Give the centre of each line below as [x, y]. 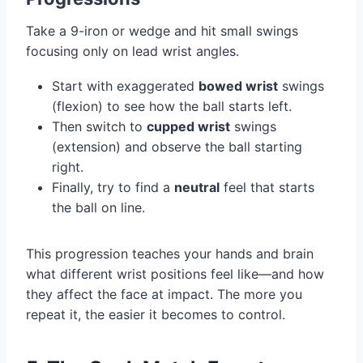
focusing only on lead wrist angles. [132, 51]
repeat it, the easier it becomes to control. [156, 314]
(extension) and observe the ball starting [177, 146]
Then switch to [99, 126]
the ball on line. [98, 207]
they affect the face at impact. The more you [164, 294]
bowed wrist [238, 85]
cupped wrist [188, 126]
